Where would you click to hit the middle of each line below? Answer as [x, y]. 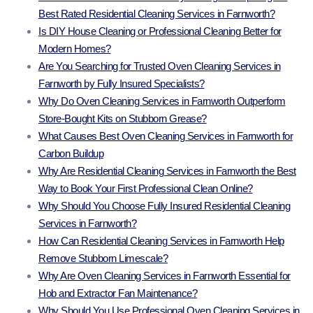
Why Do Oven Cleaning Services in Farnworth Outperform [162, 101]
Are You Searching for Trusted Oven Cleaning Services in [160, 66]
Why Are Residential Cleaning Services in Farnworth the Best [167, 171]
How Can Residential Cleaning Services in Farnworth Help [161, 241]
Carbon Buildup [71, 154]
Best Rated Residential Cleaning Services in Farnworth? [156, 14]
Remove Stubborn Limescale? [103, 259]
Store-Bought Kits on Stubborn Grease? [123, 119]
